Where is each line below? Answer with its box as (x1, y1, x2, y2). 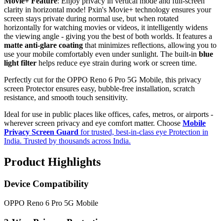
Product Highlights (4, 155, 101, 169)
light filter (4, 59, 37, 68)
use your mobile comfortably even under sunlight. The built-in (4, 50, 199, 59)
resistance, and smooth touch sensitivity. (4, 93, 128, 102)
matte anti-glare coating (4, 41, 83, 50)
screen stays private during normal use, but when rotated (4, 14, 179, 23)
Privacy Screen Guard (4, 128, 80, 137)
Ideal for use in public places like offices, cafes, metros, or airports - (4, 110, 213, 119)
